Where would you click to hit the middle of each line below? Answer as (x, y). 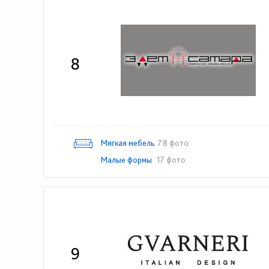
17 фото (171, 160)
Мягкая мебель (128, 143)
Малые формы (127, 160)
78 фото (173, 143)
